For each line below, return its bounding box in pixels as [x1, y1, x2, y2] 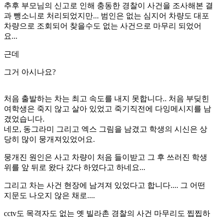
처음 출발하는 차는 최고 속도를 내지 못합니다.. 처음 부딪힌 [4, 94, 209, 103]
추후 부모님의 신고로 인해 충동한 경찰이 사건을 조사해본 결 [4, 1, 213, 10]
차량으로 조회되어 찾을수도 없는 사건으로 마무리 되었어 [4, 21, 201, 30]
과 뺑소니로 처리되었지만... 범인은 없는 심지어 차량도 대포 [4, 11, 209, 20]
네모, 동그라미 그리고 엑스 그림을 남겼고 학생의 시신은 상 [4, 124, 207, 133]
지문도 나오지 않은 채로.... [4, 191, 95, 200]
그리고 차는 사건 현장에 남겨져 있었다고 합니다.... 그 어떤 [4, 181, 205, 189]
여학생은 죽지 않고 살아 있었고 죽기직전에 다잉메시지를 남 [4, 104, 211, 113]
